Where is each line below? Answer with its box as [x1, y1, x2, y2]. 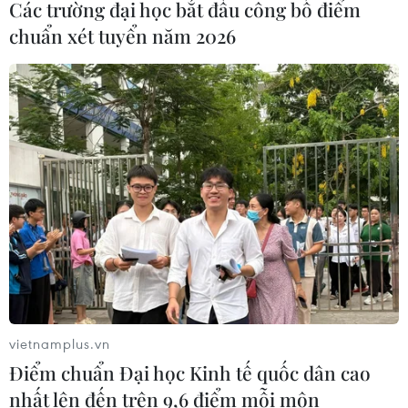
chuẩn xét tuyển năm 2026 [9, 23, 236, 49]
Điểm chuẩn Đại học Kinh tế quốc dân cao [9, 359, 371, 385]
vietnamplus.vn [9, 333, 110, 352]
